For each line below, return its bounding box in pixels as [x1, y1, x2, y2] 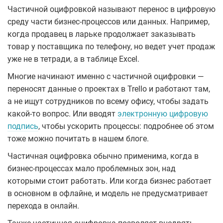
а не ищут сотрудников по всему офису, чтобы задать [7, 97, 209, 107]
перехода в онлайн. [7, 201, 79, 211]
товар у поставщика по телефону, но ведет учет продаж [7, 42, 215, 52]
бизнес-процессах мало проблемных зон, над [7, 164, 176, 174]
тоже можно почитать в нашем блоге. [7, 134, 149, 144]
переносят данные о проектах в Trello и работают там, [7, 84, 210, 94]
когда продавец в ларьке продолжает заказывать [7, 29, 196, 39]
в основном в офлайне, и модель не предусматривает [7, 189, 208, 199]
